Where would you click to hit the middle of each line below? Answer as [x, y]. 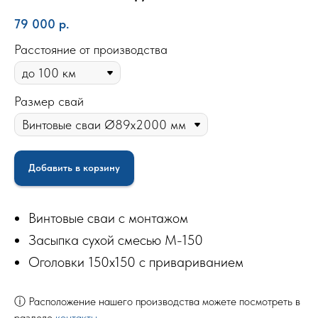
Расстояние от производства [91, 50]
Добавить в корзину [74, 168]
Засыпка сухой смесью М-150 [116, 240]
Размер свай [49, 102]
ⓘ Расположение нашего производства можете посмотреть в [157, 301]
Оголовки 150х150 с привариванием [136, 262]
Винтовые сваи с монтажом [108, 218]
